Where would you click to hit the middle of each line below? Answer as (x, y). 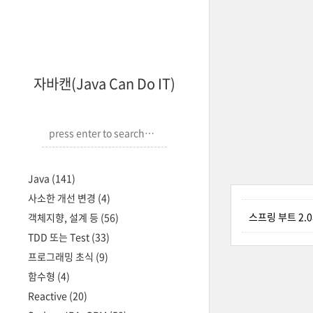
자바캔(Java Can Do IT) (104, 83)
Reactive (49, 296)
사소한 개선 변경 (63, 198)
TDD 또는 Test (60, 237)
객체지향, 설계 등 (64, 217)
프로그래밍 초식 (62, 256)
